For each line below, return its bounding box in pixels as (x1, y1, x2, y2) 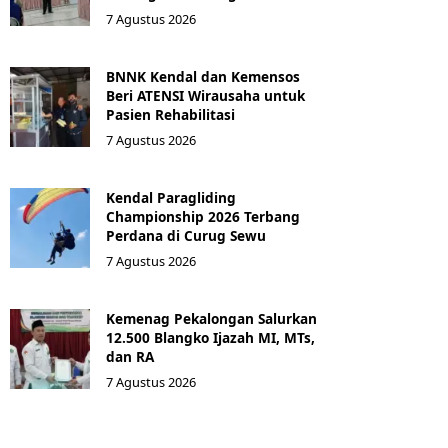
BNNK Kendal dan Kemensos (106, 67, 300, 86)
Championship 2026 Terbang (106, 207, 300, 226)
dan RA (106, 347, 154, 366)
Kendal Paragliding (106, 188, 236, 207)
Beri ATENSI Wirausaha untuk (106, 86, 305, 105)
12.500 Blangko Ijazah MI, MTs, (106, 328, 315, 347)
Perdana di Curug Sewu (106, 226, 266, 245)
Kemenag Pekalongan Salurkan (106, 309, 317, 328)
